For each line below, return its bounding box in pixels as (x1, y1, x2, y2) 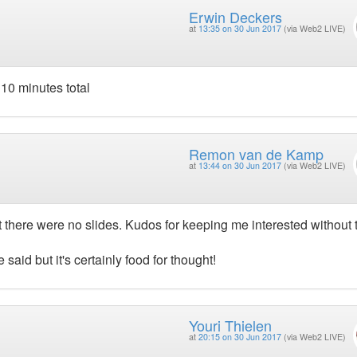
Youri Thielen (188, 315, 272, 336)
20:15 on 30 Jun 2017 (198, 331, 281, 343)
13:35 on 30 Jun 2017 (198, 22, 281, 34)
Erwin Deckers (188, 6, 282, 27)
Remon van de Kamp (188, 143, 324, 164)
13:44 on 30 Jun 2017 (198, 159, 281, 171)
